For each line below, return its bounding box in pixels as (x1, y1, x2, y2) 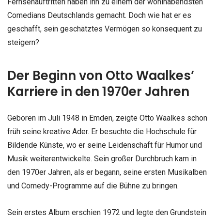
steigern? (7, 37, 39, 47)
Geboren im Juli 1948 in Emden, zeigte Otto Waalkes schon (7, 113, 207, 123)
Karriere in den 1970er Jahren (7, 83, 189, 101)
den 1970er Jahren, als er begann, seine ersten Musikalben (7, 168, 207, 177)
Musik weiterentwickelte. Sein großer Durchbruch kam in (7, 154, 197, 164)
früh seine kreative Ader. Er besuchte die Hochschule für (7, 127, 197, 137)
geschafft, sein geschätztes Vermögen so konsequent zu (7, 24, 202, 33)
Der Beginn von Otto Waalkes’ (7, 67, 194, 85)
